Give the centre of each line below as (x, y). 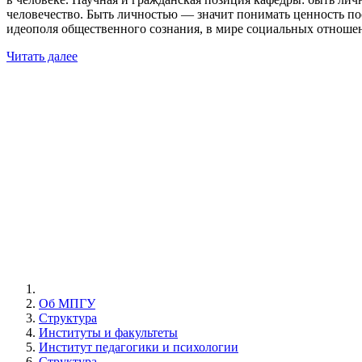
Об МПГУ (67, 303)
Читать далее (42, 57)
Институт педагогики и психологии (139, 347)
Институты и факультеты (108, 333)
